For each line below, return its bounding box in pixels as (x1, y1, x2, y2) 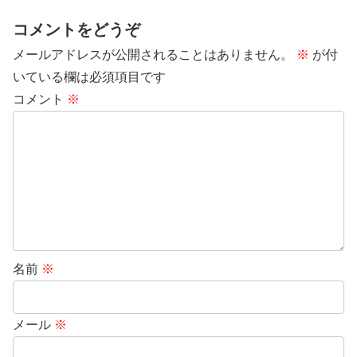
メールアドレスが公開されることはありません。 (13, 47, 293, 61)
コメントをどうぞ (13, 20, 140, 38)
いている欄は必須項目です (13, 69, 166, 84)
